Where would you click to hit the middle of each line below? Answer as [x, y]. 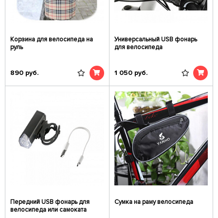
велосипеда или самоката [48, 210]
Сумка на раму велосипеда [154, 202]
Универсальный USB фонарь [155, 39]
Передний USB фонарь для [50, 202]
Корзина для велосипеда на [52, 39]
